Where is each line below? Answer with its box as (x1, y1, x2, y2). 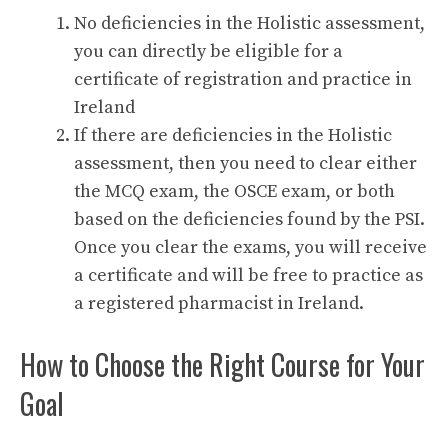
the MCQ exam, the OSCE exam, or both (74, 180, 395, 204)
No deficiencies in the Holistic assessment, (74, 12, 425, 36)
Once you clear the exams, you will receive (74, 236, 427, 260)
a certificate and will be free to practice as (74, 264, 423, 288)
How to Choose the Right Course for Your (20, 344, 425, 386)
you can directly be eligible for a (74, 40, 343, 64)
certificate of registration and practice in (74, 68, 412, 92)
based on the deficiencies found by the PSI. (74, 208, 425, 232)
